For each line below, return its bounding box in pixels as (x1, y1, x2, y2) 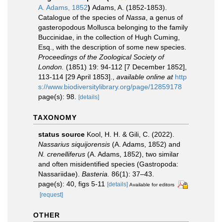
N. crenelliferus (38, 150, 85, 158)
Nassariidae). (38, 170, 82, 178)
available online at (116, 73, 173, 81)
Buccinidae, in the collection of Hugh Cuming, (38, 33, 180, 41)
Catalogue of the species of (38, 13, 126, 21)
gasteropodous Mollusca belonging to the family (38, 23, 188, 31)
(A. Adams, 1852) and (110, 140, 180, 148)
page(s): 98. (38, 93, 78, 101)
